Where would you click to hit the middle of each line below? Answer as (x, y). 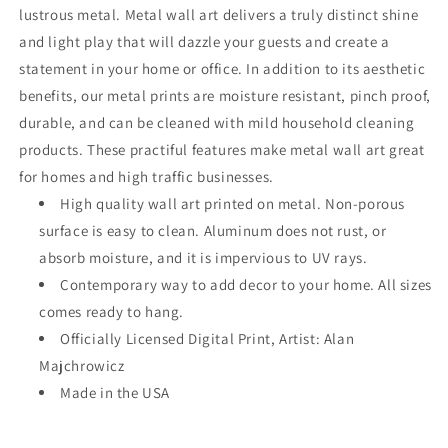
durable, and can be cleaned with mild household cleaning (217, 122)
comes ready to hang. (111, 311)
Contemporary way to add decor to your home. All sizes (246, 284)
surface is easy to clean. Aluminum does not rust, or (213, 230)
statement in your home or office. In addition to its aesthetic (222, 68)
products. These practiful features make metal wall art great (222, 149)
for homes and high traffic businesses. (146, 176)
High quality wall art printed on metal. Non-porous (233, 203)
